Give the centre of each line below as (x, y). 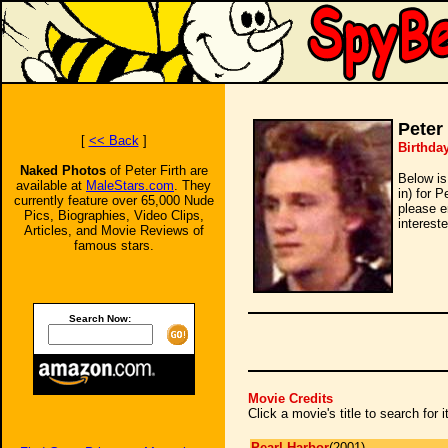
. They (192, 185)
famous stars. (113, 245)
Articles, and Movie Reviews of (113, 230)
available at (51, 185)
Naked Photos (64, 170)
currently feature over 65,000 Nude (113, 200)
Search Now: (100, 318)
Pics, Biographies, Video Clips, (113, 215)
